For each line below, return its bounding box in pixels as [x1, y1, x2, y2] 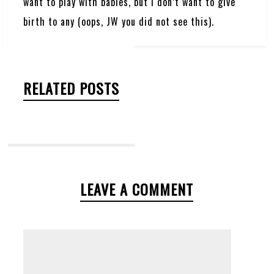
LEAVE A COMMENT [80, 178, 194, 200]
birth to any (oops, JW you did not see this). [23, 14, 215, 29]
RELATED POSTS [23, 77, 120, 99]
